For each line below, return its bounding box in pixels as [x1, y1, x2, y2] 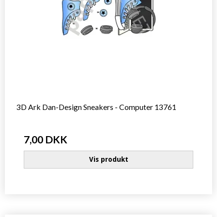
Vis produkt [89, 155, 128, 163]
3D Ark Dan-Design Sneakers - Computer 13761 [16, 102, 176, 112]
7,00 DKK [24, 133, 67, 146]
